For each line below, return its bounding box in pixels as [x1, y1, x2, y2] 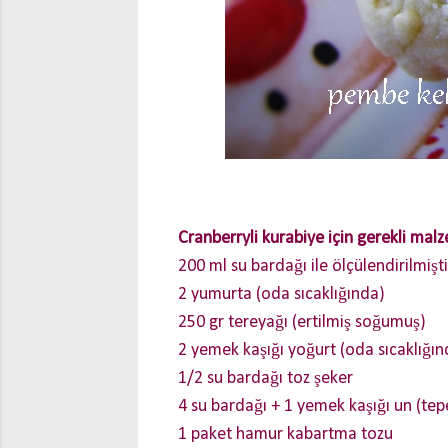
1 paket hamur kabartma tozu [178, 425, 393, 444]
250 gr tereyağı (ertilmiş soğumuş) [178, 313, 426, 332]
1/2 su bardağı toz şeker [178, 369, 353, 388]
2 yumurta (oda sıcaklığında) [178, 285, 385, 304]
